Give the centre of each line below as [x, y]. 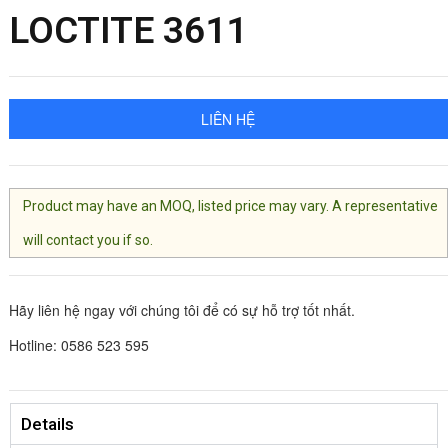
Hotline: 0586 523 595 [78, 344]
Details [47, 423]
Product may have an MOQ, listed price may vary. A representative [231, 205]
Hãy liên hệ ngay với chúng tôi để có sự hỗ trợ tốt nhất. [181, 309]
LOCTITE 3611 [127, 30]
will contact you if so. [88, 239]
